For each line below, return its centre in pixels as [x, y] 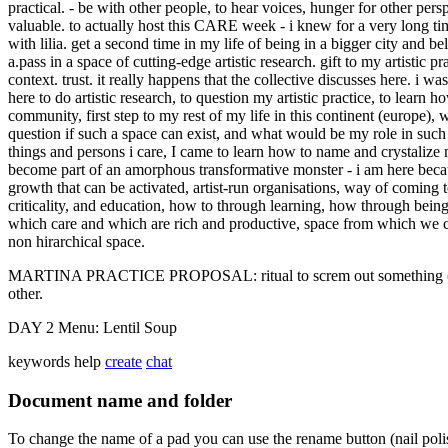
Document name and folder [120, 400]
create [123, 361]
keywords [39, 361]
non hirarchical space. [76, 241]
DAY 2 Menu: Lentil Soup [92, 327]
